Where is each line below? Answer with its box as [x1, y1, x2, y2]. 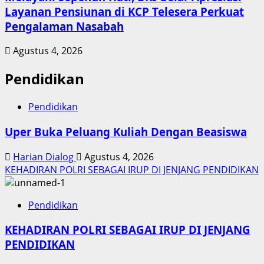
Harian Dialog [13, 150, 76, 163]
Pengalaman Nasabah [5, 18, 124, 34]
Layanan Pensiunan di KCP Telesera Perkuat [5, 4, 244, 19]
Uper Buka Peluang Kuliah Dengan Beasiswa [5, 124, 247, 139]
